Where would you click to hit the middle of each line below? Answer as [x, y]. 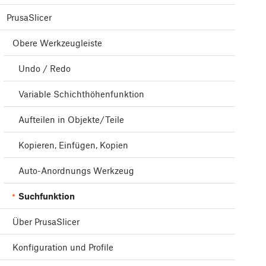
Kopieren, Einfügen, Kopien [73, 145]
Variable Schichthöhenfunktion [81, 94]
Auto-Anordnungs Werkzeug [76, 171]
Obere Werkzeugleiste [57, 43]
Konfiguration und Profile [63, 247]
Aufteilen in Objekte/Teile [71, 120]
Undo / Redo [45, 69]
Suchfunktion [47, 196]
